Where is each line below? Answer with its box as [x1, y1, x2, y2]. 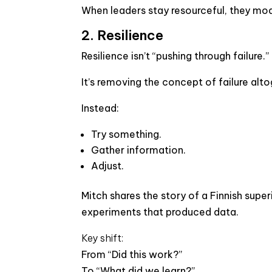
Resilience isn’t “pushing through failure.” [81, 50, 270, 62]
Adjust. [91, 160, 124, 172]
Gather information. [91, 144, 186, 156]
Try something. [91, 128, 162, 140]
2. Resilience [81, 27, 164, 44]
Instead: [81, 102, 120, 114]
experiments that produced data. [81, 206, 239, 218]
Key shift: [81, 232, 124, 244]
